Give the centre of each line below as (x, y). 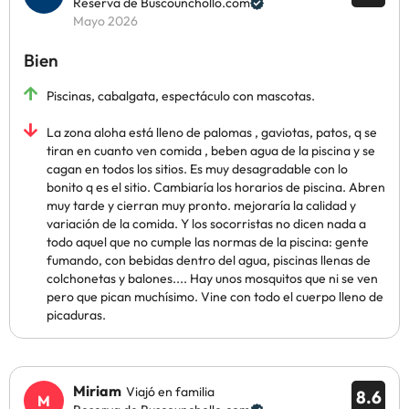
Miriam (97, 391)
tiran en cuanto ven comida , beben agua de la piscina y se (211, 151)
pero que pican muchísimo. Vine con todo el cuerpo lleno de (215, 297)
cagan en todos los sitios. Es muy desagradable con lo (197, 169)
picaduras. (76, 315)
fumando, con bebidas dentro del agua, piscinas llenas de (209, 260)
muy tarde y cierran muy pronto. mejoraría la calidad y (201, 205)
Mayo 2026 (105, 21)
